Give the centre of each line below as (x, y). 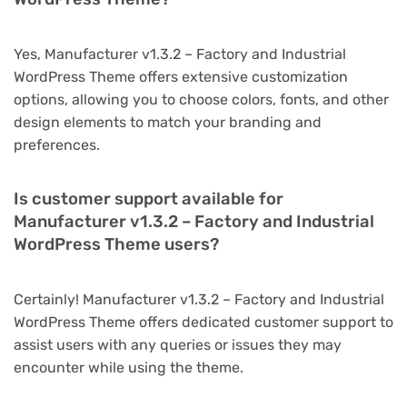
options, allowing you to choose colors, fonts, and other (201, 99)
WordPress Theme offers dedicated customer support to (203, 322)
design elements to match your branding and (168, 122)
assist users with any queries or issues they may (178, 344)
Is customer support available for (149, 199)
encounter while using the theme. (129, 367)
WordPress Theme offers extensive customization (181, 76)
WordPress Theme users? (116, 244)
